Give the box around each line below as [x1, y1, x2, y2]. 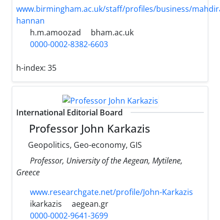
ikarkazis [28, 198, 62, 210]
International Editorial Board [16, 107, 123, 118]
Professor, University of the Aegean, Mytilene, [30, 155, 183, 166]
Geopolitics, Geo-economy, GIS [26, 139, 142, 151]
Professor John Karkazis [26, 121, 151, 136]
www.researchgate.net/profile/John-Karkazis [30, 187, 193, 198]
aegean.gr [72, 198, 109, 210]
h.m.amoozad [28, 27, 81, 38]
